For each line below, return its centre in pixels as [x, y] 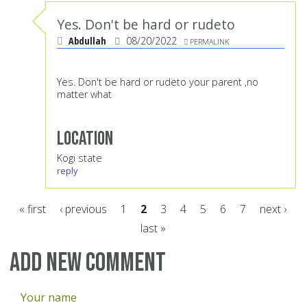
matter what [84, 95]
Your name [49, 298]
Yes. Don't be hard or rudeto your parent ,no [158, 82]
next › [273, 209]
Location [85, 139]
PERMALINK [209, 42]
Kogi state [79, 158]
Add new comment [88, 263]
